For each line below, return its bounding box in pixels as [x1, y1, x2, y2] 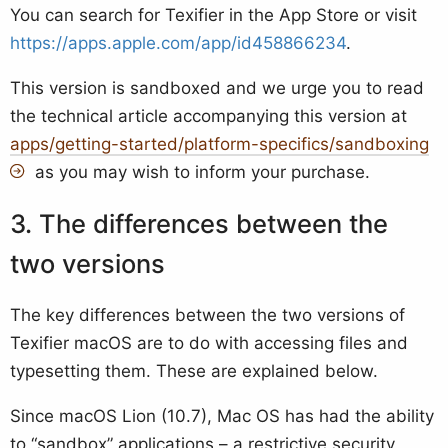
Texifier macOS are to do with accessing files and [10, 332, 408, 353]
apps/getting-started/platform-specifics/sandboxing [10, 134, 429, 155]
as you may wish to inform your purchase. [30, 162, 370, 183]
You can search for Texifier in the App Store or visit [10, 5, 417, 26]
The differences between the [39, 207, 388, 239]
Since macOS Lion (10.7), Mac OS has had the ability [10, 405, 434, 426]
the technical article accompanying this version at [10, 106, 407, 127]
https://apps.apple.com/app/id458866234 [10, 33, 346, 54]
